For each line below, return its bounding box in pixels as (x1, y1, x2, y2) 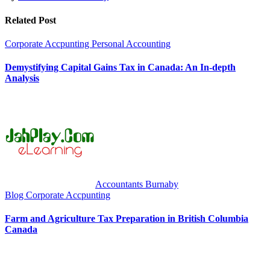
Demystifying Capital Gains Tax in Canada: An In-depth (5, 62, 236, 73)
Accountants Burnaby (95, 178, 178, 189)
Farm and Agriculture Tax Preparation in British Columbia (5, 213, 248, 224)
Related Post (5, 14, 56, 25)
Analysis (5, 73, 39, 84)
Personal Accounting (92, 38, 171, 49)
